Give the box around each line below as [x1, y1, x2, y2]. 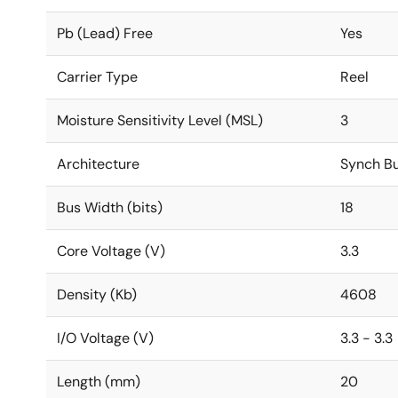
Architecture [57, 155, 139, 173]
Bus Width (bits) [57, 198, 163, 217]
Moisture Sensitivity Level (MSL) [57, 111, 263, 130]
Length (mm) [57, 372, 140, 391]
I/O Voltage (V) [57, 329, 154, 347]
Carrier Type [57, 68, 138, 86]
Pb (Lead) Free [57, 24, 153, 43]
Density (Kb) [57, 285, 137, 304]
